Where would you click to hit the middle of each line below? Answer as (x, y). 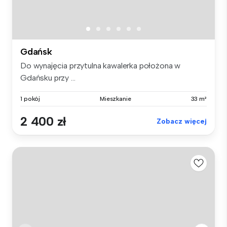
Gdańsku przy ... (48, 78)
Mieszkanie (115, 99)
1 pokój (30, 99)
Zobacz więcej (182, 121)
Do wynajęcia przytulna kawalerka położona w (101, 65)
